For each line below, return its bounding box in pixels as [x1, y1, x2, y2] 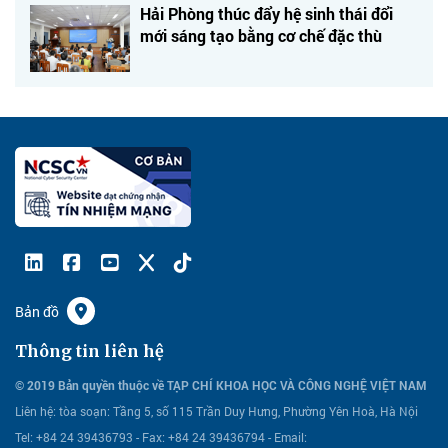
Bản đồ [15, 301, 59, 321]
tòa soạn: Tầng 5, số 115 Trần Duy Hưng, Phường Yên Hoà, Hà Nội [56, 402, 418, 419]
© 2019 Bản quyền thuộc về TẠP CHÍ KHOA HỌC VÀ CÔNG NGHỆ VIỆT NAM [15, 376, 426, 393]
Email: [274, 428, 307, 445]
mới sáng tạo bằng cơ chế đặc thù [140, 24, 382, 46]
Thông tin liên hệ [15, 340, 164, 361]
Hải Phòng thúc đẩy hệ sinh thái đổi [140, 2, 393, 24]
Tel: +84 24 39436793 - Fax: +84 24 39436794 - [15, 428, 274, 445]
